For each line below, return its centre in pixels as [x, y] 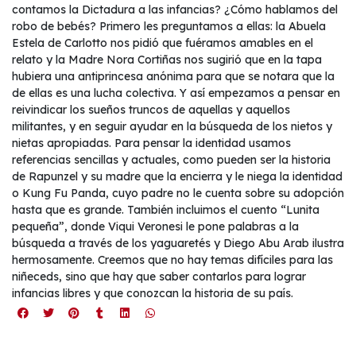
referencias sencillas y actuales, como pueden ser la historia [171, 160]
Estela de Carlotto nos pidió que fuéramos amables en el [163, 43]
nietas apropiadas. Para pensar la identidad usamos [151, 143]
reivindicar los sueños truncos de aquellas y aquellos [151, 110]
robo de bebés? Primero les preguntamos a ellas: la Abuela [169, 27]
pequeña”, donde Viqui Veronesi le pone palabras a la [155, 227]
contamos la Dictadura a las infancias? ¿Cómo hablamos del [175, 10]
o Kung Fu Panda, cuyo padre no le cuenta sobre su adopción [178, 193]
